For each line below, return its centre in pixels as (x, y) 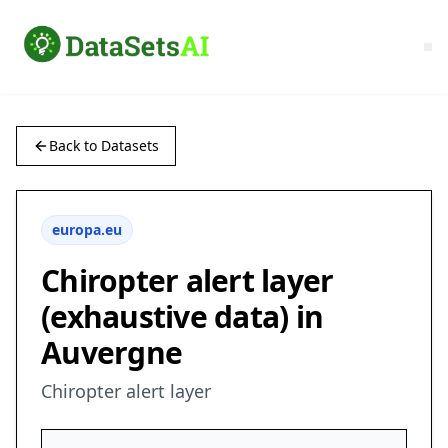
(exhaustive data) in (182, 317)
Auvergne (111, 353)
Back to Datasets (104, 146)
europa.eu (87, 230)
